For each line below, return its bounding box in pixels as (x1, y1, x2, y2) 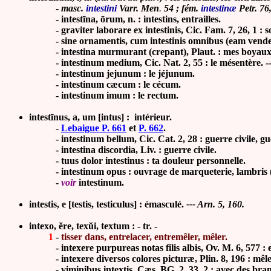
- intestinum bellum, (29, 134, 139, 144)
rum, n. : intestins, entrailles (105, 14, 218, 24)
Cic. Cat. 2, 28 (139, 134, 197, 144)
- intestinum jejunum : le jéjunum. (29, 68, 195, 79)
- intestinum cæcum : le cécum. (29, 79, 181, 90)
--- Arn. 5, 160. (186, 199, 244, 209)
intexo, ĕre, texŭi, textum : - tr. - (29, 221, 157, 231)
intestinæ (201, 3, 237, 13)
